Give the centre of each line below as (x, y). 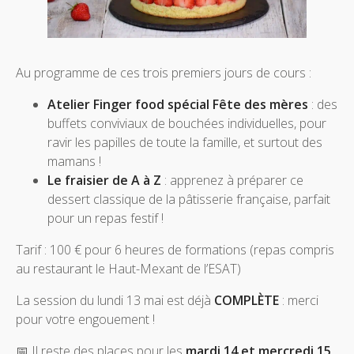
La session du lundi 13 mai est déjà (115, 300)
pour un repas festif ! (105, 218)
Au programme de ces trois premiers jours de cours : (164, 72)
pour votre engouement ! (85, 319)
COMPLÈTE (247, 300)
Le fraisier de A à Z (104, 180)
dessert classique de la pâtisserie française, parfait (189, 199)
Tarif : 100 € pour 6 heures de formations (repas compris (175, 249)
